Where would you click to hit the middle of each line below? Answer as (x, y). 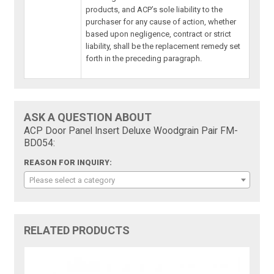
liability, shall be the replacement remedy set (163, 46)
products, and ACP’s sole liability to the (154, 10)
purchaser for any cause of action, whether (161, 22)
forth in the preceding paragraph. (144, 59)
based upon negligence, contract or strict (159, 34)
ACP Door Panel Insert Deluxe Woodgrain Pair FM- (131, 131)
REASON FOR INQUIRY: (68, 163)
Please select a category (72, 180)
